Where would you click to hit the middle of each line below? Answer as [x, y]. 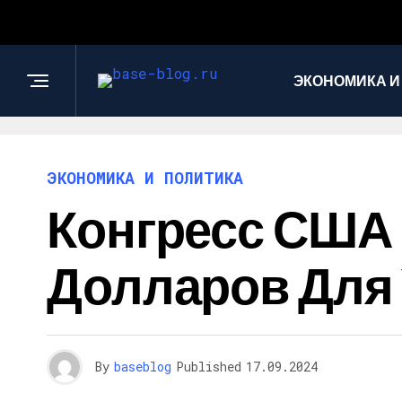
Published [209, 367]
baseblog [143, 367]
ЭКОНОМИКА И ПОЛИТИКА [145, 178]
